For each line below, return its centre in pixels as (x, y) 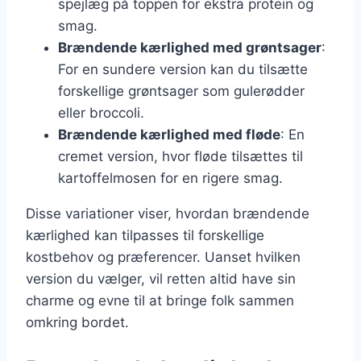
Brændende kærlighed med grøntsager (190, 47)
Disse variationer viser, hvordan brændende (168, 213)
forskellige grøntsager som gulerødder (181, 91)
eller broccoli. (101, 112)
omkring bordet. (77, 322)
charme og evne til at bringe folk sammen (160, 300)
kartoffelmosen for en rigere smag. (170, 178)
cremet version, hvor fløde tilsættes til (180, 156)
